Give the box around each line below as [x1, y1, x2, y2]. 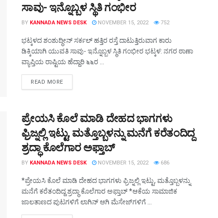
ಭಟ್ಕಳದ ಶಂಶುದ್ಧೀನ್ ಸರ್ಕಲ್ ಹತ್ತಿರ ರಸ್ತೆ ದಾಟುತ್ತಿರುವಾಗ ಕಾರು [21, 36, 172, 45]
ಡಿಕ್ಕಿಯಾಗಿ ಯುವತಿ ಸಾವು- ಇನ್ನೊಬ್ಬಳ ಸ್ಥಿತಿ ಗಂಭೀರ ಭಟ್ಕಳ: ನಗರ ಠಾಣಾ [21, 47, 193, 55]
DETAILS [62, 78, 87, 85]
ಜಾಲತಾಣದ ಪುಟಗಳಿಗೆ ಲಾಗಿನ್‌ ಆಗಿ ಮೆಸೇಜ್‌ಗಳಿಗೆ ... [21, 198, 152, 206]
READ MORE [31, 79, 63, 86]
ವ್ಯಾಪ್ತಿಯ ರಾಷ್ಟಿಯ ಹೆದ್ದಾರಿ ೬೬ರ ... [21, 58, 104, 66]
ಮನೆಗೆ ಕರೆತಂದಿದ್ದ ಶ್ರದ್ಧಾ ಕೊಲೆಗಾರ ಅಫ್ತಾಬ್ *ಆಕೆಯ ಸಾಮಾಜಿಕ [21, 187, 177, 195]
